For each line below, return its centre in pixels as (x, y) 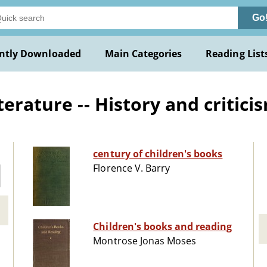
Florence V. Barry (132, 168)
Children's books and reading (163, 227)
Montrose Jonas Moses (145, 241)
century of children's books (158, 154)
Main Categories (143, 54)
